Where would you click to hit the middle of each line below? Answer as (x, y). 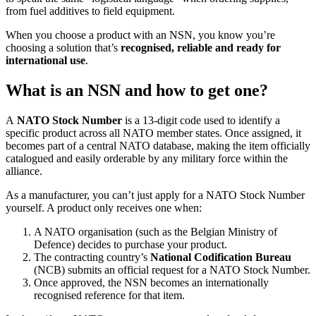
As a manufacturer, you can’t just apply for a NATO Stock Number (155, 195)
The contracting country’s (92, 257)
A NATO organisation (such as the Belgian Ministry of (156, 231)
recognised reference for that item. (109, 295)
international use (45, 61)
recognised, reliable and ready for (201, 48)
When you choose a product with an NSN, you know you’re (140, 35)
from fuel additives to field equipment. (90, 11)
